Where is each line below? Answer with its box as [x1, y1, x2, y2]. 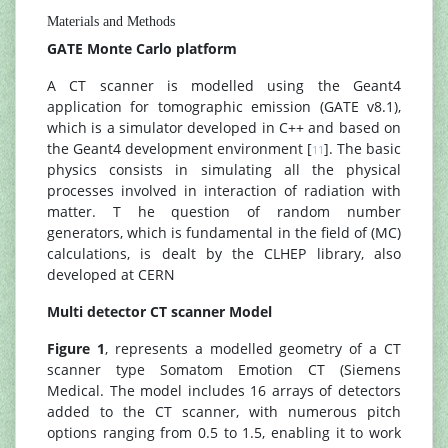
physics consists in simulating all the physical [47, 160, 401, 179]
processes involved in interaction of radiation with [47, 181, 401, 200]
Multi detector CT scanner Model [47, 302, 272, 321]
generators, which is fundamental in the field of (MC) [47, 223, 401, 242]
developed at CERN [47, 265, 175, 284]
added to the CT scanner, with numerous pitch [47, 402, 401, 421]
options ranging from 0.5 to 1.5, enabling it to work [47, 423, 401, 442]
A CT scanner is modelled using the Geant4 [47, 76, 401, 95]
